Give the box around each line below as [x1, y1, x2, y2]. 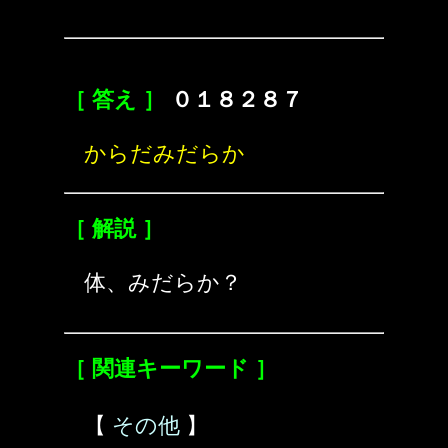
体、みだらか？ [84, 270, 242, 295]
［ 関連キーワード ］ [64, 356, 277, 381]
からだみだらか [84, 141, 245, 166]
